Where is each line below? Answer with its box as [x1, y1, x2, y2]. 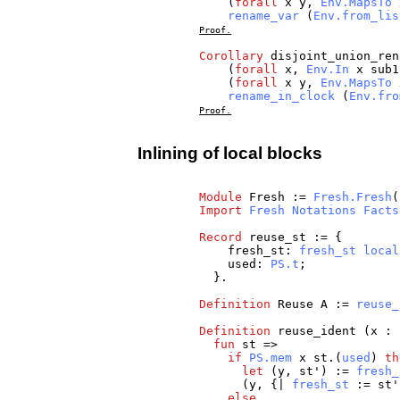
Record [199, 230, 243, 245]
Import [199, 204, 243, 218]
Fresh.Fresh [313, 190, 393, 204]
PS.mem [249, 351, 293, 365]
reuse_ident [278, 324, 357, 338]
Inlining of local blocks [137, 143, 323, 162]
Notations [292, 204, 357, 218]
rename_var [228, 9, 300, 23]
